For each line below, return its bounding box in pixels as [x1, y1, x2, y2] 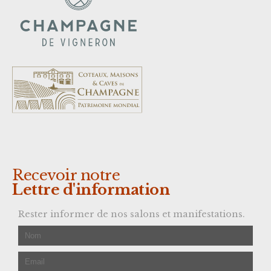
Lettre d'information [12, 180, 169, 198]
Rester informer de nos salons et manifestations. [18, 209, 245, 220]
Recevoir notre [12, 166, 120, 184]
